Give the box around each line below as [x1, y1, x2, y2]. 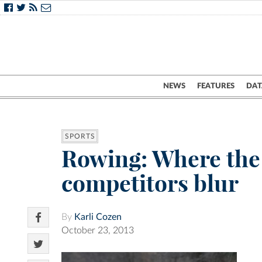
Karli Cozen [74, 212, 122, 222]
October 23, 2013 [61, 226, 134, 236]
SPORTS [65, 133, 95, 140]
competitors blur [61, 169, 239, 198]
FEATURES [197, 82, 235, 90]
